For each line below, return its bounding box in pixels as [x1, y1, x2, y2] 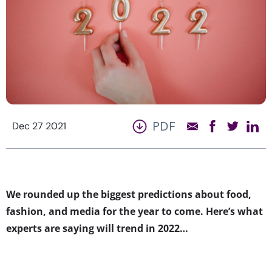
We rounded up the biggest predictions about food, [6, 187, 251, 201]
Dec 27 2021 [12, 119, 66, 132]
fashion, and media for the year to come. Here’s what [6, 204, 263, 218]
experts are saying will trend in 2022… [6, 221, 188, 235]
